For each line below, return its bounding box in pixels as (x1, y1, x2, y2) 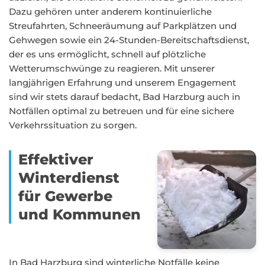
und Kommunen (18, 206, 141, 223)
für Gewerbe (18, 188, 112, 205)
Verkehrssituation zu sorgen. (9, 119, 137, 131)
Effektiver (18, 151, 93, 168)
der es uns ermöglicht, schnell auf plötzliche (9, 49, 206, 60)
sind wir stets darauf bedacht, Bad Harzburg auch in (9, 91, 240, 102)
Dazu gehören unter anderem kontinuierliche (9, 6, 212, 17)
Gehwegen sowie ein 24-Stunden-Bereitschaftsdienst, (9, 34, 249, 46)
